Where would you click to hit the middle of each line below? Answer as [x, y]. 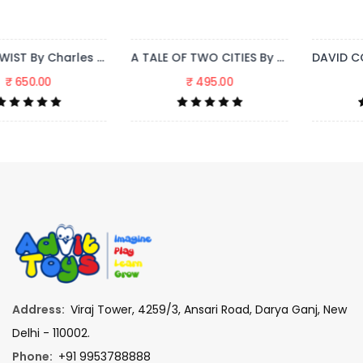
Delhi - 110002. [51, 333]
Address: [38, 309]
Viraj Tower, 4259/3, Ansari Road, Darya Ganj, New [207, 309]
